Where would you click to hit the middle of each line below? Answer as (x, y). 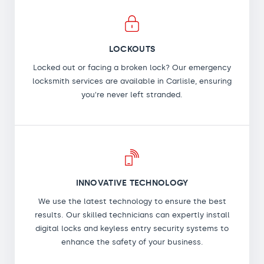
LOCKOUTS (132, 49)
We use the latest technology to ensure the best (132, 201)
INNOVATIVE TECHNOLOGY (132, 183)
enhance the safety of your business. (132, 242)
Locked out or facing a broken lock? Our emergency (132, 67)
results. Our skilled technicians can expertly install (132, 214)
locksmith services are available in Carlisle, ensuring (132, 81)
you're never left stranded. (132, 94)
